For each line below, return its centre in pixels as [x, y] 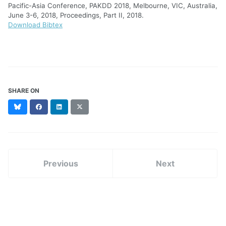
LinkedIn [74, 106]
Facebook [56, 106]
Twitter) [94, 124]
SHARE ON [24, 90]
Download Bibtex [35, 24]
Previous [61, 163]
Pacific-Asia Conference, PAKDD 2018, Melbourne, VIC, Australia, [113, 5]
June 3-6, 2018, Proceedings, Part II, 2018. [76, 15]
